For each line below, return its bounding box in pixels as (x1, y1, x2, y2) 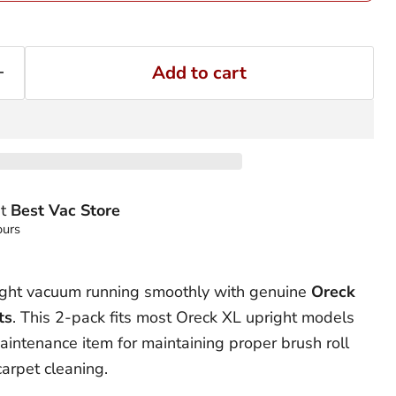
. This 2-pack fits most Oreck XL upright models (11, 306, 354, 328)
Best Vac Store (11, 200, 121, 222)
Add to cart (151, 60, 247, 85)
